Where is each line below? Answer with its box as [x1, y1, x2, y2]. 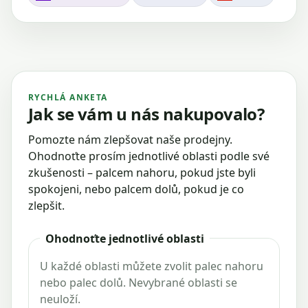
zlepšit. [28, 197, 65, 213]
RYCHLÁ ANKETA [28, 91, 108, 103]
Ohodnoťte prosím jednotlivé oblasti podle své [28, 148, 269, 164]
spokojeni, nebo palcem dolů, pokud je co [28, 181, 244, 197]
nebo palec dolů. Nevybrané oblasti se [40, 274, 237, 290]
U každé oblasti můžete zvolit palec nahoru [40, 258, 263, 274]
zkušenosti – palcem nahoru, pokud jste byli [28, 164, 256, 180]
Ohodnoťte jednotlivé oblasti [45, 230, 204, 246]
